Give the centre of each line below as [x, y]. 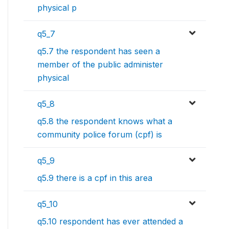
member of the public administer [100, 65]
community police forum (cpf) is [100, 135]
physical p [57, 8]
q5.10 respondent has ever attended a [110, 222]
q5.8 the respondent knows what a [105, 121]
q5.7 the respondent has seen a [99, 51]
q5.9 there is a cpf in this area [95, 178]
